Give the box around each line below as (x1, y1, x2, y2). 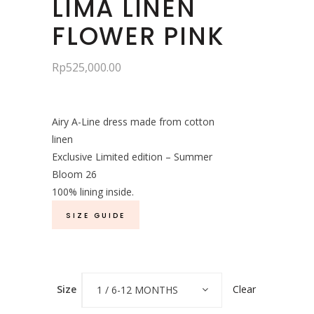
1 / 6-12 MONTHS (97, 282, 178, 296)
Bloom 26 (52, 167, 97, 181)
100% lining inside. (52, 184, 134, 198)
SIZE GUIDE (66, 210, 125, 221)
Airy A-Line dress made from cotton (52, 114, 214, 128)
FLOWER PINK (52, 18, 225, 53)
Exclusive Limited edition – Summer (52, 149, 212, 163)
